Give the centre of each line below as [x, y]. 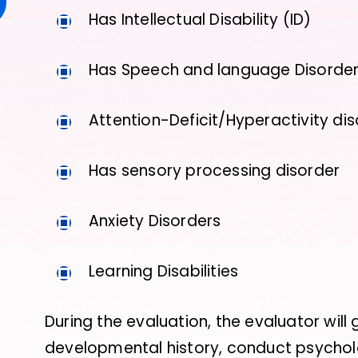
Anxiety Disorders [155, 221]
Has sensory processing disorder [215, 171]
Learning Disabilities [164, 271]
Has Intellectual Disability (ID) [200, 20]
